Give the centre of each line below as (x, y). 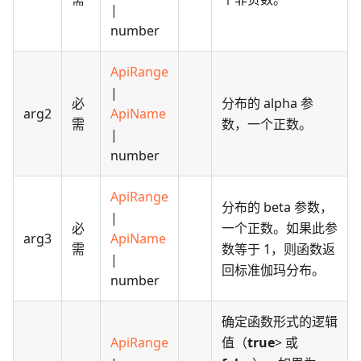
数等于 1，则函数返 (278, 249)
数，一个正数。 (267, 124)
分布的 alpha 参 (268, 104)
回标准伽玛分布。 (273, 270)
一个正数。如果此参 (280, 228)
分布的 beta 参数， (277, 207)
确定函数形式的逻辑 (280, 322)
